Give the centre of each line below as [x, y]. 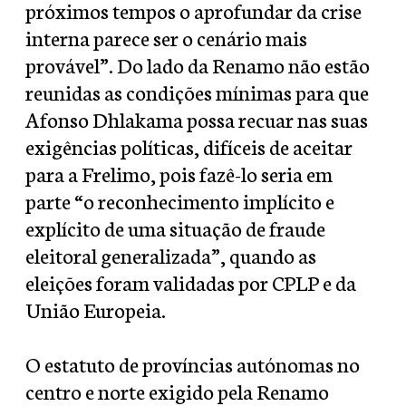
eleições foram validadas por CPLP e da [191, 282]
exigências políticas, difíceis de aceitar [189, 146]
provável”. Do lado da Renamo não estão [198, 65]
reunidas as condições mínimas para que [197, 92]
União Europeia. [96, 309]
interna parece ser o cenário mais [166, 38]
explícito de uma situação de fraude [175, 228]
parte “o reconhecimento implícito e [180, 201]
